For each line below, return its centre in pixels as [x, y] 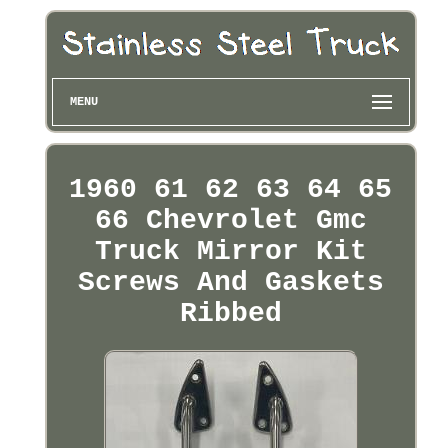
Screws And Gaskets [230, 283]
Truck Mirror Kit [230, 252]
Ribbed [230, 314]
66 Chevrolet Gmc [230, 221]
